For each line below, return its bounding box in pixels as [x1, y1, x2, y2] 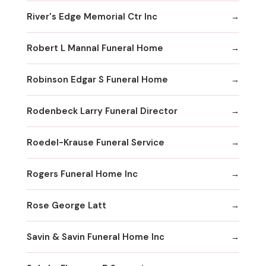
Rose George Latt [27, 199, 106, 211]
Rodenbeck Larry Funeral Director [27, 104, 178, 117]
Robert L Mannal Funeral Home [27, 42, 163, 54]
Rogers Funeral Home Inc [27, 167, 138, 180]
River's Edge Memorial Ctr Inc [27, 10, 157, 23]
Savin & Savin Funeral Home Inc [27, 230, 164, 243]
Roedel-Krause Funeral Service [27, 136, 164, 148]
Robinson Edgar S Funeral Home [27, 73, 168, 85]
